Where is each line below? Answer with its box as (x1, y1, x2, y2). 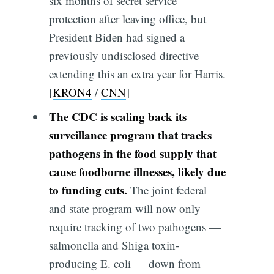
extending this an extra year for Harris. (48, 66, 226, 82)
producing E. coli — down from (48, 255, 201, 271)
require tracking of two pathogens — (48, 218, 221, 234)
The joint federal (127, 182, 207, 198)
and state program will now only (48, 200, 201, 216)
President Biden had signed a (48, 29, 185, 45)
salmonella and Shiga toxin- (48, 237, 179, 253)
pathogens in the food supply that (48, 144, 217, 161)
